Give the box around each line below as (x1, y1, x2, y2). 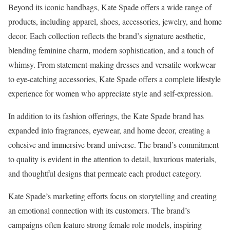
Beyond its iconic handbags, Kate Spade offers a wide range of (8, 2, 212, 13)
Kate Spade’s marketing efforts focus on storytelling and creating (8, 190, 217, 202)
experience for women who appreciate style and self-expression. (8, 88, 213, 99)
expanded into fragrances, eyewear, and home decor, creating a (8, 125, 210, 136)
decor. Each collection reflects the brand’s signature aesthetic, (8, 30, 205, 42)
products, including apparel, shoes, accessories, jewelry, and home (8, 16, 222, 27)
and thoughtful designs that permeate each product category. (8, 168, 202, 179)
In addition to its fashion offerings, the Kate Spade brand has (8, 110, 204, 122)
